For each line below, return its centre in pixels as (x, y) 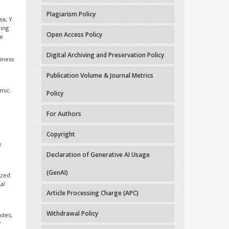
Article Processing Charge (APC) (93, 193)
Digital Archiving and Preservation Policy (105, 55)
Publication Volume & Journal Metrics (100, 76)
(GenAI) (57, 173)
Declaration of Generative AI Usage (98, 155)
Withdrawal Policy (72, 214)
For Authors (64, 114)
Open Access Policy (74, 35)
